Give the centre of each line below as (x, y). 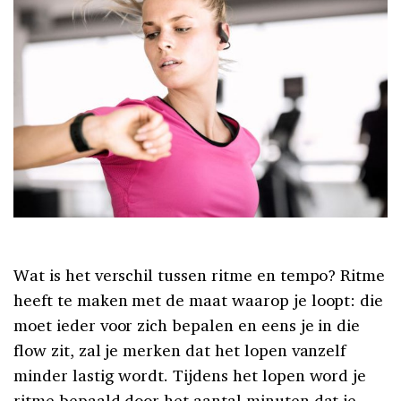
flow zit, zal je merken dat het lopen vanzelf (180, 350)
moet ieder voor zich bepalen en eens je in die (187, 325)
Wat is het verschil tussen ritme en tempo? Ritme (200, 275)
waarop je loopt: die (307, 300)
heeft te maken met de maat (123, 300)
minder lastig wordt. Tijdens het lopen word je (190, 375)
